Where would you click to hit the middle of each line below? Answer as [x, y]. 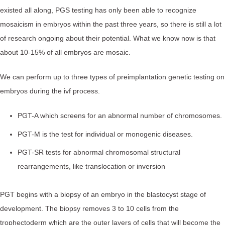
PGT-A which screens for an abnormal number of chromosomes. [120, 116]
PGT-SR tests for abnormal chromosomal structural [99, 152]
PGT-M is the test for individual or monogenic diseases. [105, 134]
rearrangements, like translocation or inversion [91, 166]
